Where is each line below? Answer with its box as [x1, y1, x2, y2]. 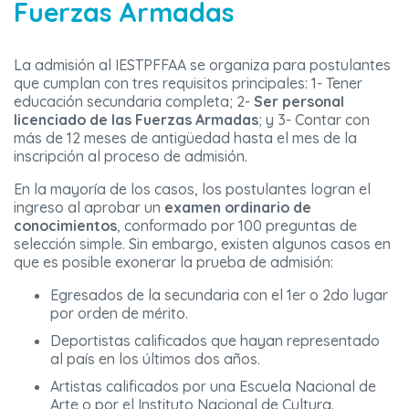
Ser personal [254, 92, 344, 111]
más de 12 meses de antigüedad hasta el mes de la [14, 129, 357, 148]
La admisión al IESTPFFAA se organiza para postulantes [14, 56, 391, 75]
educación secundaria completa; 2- [14, 92, 254, 111]
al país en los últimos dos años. [50, 350, 260, 369]
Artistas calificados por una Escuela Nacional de [50, 377, 376, 396]
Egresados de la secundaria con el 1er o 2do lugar [50, 286, 388, 305]
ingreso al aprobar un [14, 198, 164, 217]
